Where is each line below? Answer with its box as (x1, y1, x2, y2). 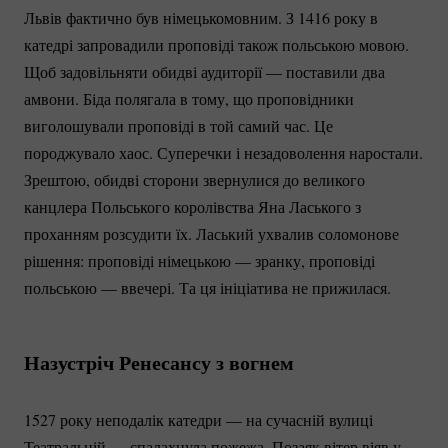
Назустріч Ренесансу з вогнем (24, 347, 294, 377)
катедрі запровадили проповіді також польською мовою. (24, 33, 409, 55)
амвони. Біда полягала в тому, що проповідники (24, 87, 354, 109)
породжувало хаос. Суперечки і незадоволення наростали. (24, 141, 423, 163)
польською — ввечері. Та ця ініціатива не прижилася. (24, 276, 396, 298)
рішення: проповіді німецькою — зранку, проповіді (24, 249, 375, 271)
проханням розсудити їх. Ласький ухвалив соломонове (24, 222, 399, 244)
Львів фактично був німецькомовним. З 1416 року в (24, 6, 378, 28)
